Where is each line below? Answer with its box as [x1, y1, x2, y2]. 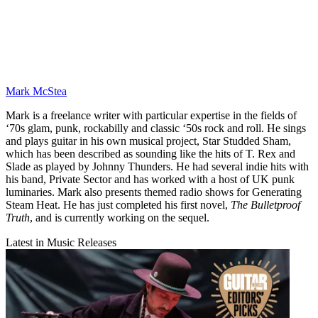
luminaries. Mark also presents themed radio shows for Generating [6, 186, 302, 199]
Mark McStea [6, 85, 67, 98]
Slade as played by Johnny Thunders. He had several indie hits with [6, 160, 309, 173]
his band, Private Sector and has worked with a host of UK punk [6, 173, 295, 186]
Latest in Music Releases [6, 236, 116, 249]
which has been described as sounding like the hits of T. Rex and [6, 148, 295, 160]
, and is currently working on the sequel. [30, 212, 209, 224]
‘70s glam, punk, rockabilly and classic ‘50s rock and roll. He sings [6, 122, 306, 135]
